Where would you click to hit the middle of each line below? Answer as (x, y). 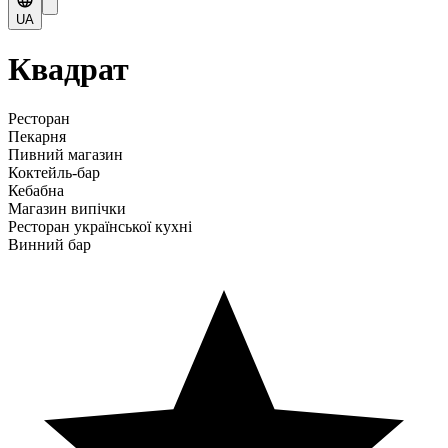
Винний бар (49, 244)
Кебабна (36, 190)
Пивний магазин (65, 154)
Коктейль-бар (54, 172)
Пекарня (37, 136)
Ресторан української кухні (100, 226)
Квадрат (68, 69)
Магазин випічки (67, 208)
